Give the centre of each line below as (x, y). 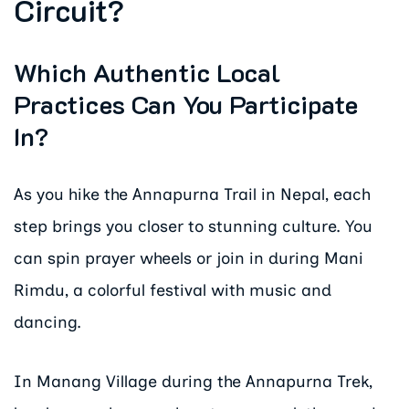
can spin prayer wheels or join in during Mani (189, 259)
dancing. (47, 323)
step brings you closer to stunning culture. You (193, 227)
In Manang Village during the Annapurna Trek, (193, 381)
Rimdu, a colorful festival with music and (173, 291)
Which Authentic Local (147, 72)
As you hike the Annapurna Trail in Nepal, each (192, 195)
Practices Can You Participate (186, 104)
